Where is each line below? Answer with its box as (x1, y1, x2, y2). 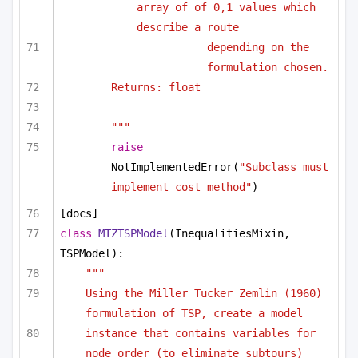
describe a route (137, 20, 239, 34)
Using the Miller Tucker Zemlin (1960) (86, 287, 322, 300)
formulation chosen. (207, 60, 328, 74)
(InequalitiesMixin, (169, 227, 290, 241)
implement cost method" (111, 181, 252, 194)
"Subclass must (239, 161, 328, 174)
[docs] (60, 207, 98, 221)
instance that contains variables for (86, 327, 316, 340)
